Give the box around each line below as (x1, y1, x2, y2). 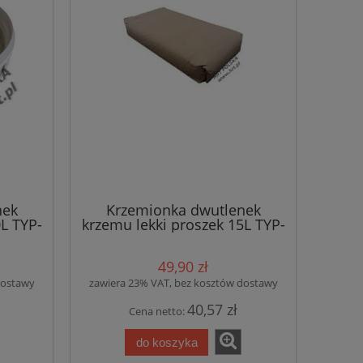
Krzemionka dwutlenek (105, 199, 261, 220)
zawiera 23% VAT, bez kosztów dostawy (88, 275, 278, 291)
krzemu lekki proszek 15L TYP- (81, 214, 285, 234)
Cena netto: (129, 304, 187, 319)
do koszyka (135, 335, 198, 349)
